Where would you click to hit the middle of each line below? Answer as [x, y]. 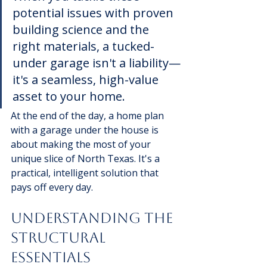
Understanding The [94, 218]
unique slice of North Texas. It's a [86, 158]
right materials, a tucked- [83, 46]
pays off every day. [52, 187]
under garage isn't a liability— [97, 63]
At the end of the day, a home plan [89, 115]
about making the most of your [82, 144]
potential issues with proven [94, 13]
